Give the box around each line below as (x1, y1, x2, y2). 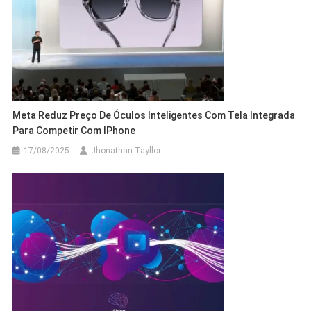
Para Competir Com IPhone (12, 124, 136, 136)
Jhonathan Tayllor (91, 145, 162, 155)
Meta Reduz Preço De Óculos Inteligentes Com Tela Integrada (12, 109, 296, 121)
